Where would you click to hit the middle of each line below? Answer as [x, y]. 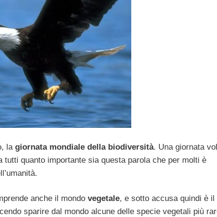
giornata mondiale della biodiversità [83, 147]
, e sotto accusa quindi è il [167, 199]
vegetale [104, 199]
